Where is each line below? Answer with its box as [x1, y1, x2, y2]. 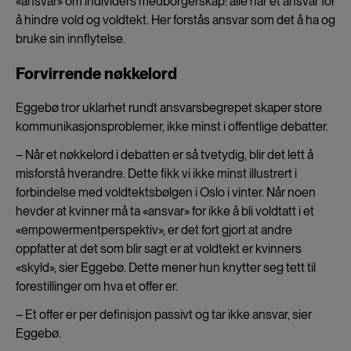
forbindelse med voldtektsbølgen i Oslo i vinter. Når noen [16, 184, 316, 200]
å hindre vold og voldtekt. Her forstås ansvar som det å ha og [16, 12, 335, 27]
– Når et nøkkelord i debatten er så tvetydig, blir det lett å [16, 147, 313, 162]
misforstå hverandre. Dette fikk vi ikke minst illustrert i [16, 165, 297, 181]
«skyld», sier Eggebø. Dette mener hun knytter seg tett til [16, 259, 316, 275]
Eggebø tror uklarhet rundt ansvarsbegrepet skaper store [16, 100, 322, 115]
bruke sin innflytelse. [16, 31, 125, 46]
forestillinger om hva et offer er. [16, 278, 178, 294]
